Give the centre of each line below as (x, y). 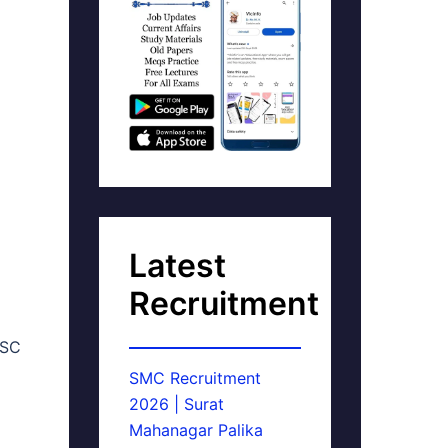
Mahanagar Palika (195, 430)
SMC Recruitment (194, 378)
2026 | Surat (176, 404)
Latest (177, 265)
